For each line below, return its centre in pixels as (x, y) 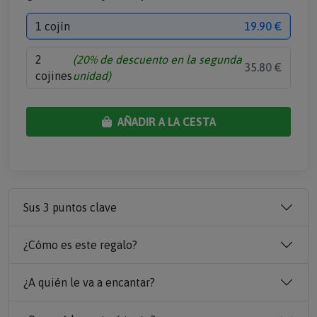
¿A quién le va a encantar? (89, 282)
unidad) (92, 75)
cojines (54, 75)
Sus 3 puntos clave (70, 207)
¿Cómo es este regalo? (80, 244)
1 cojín (53, 26)
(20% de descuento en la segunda (157, 59)
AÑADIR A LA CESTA (165, 122)
